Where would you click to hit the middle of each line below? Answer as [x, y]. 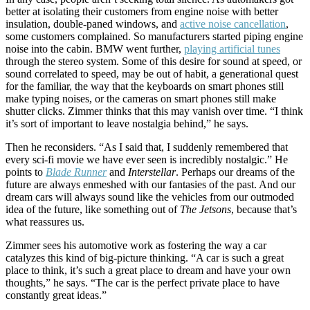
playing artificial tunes [232, 49]
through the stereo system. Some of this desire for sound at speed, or [154, 61]
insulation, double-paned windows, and [93, 24]
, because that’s [264, 209]
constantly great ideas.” [56, 295]
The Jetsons [206, 209]
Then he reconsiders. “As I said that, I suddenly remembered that [147, 147]
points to [26, 172]
